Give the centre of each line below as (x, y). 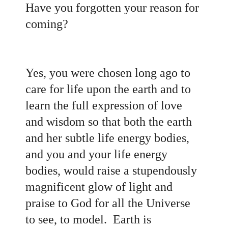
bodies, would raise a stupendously (111, 170)
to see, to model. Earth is (88, 219)
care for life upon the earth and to (108, 89)
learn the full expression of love (104, 105)
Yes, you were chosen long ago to (108, 73)
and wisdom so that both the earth (109, 121)
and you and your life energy (96, 154)
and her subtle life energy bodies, (107, 138)
